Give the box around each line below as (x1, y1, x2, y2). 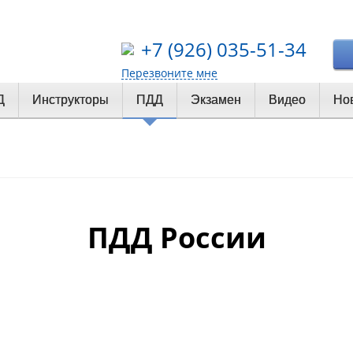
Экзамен (191, 93, 241, 107)
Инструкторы (32, 93, 109, 107)
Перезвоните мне (121, 65, 217, 80)
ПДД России (87, 218, 266, 258)
